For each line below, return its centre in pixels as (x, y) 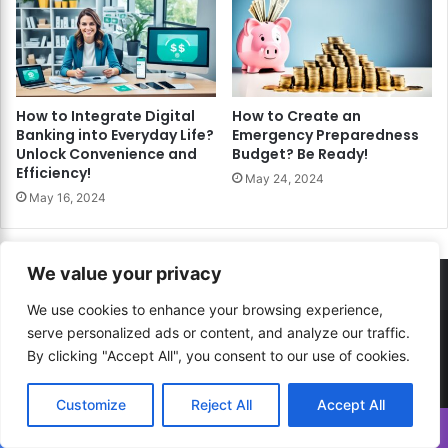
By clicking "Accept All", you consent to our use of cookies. (218, 355)
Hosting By (194, 409)
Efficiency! (53, 172)
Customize (90, 404)
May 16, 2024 (67, 197)
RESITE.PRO (218, 377)
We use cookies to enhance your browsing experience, (205, 309)
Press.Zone (321, 377)
